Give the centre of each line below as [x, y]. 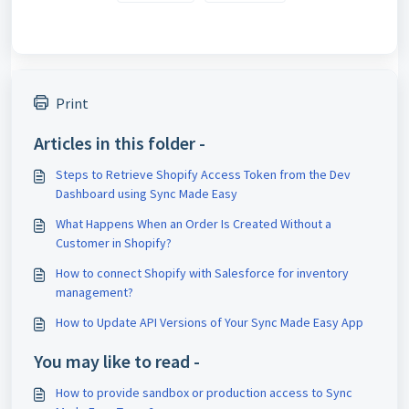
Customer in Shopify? [114, 243]
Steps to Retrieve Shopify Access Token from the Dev [203, 175]
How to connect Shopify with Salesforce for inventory [202, 273]
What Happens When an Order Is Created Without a [194, 224]
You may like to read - [117, 362]
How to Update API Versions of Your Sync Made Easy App [210, 323]
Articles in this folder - [120, 143]
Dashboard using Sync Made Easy [147, 194]
